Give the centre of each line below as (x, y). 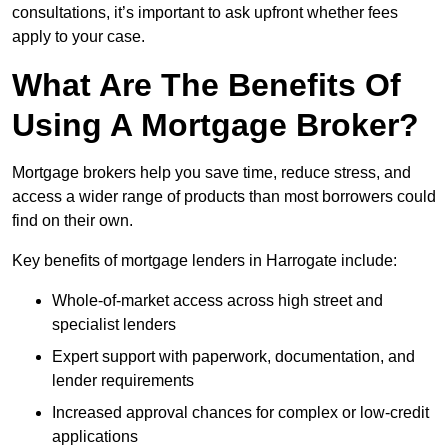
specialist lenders (114, 325)
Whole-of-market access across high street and (217, 301)
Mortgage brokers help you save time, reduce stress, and (211, 173)
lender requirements (123, 381)
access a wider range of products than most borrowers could (224, 197)
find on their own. (72, 221)
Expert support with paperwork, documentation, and (233, 357)
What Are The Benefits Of (206, 85)
